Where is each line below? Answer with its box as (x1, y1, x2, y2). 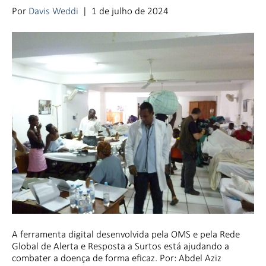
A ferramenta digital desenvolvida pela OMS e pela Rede (12, 227, 240, 240)
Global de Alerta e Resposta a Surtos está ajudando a (12, 239, 229, 252)
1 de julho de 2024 (91, 4, 169, 17)
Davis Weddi (28, 4, 78, 17)
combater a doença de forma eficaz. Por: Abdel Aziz (12, 251, 221, 264)
